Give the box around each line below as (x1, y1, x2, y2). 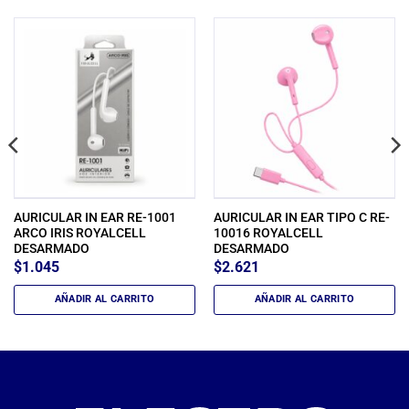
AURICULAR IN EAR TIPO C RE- (213, 210, 390, 225)
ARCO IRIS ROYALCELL (13, 225, 146, 241)
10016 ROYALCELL (213, 225, 323, 241)
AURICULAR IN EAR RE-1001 (13, 210, 176, 225)
